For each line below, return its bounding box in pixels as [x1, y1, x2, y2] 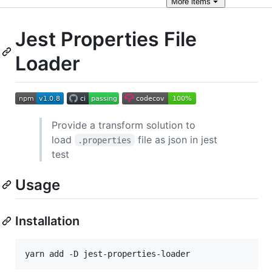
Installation [15, 213, 80, 228]
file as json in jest [134, 133, 220, 146]
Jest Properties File [15, 27, 197, 51]
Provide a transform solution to [52, 118, 195, 131]
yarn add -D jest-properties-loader [25, 248, 190, 259]
